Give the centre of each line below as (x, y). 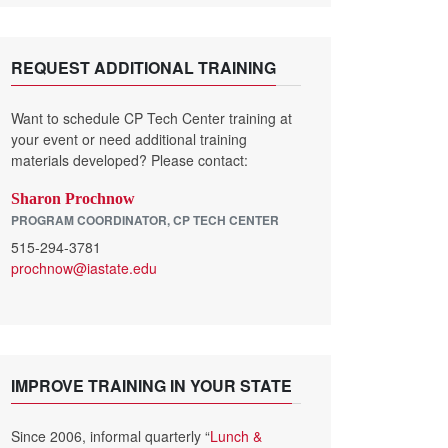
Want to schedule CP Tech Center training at (151, 118)
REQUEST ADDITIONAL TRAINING (143, 67)
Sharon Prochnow (73, 198)
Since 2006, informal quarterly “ (110, 436)
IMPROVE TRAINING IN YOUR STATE (151, 385)
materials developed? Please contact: (129, 160)
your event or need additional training (129, 139)
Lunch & (236, 436)
